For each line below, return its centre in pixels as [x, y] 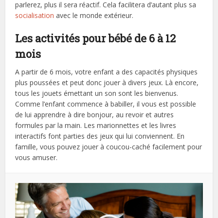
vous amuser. [36, 157]
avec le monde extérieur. [94, 15]
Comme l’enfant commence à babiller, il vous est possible [106, 104]
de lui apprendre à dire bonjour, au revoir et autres [95, 114]
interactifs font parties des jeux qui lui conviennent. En [100, 136]
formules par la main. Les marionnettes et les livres [96, 125]
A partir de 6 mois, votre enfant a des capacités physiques [107, 72]
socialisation [35, 15]
